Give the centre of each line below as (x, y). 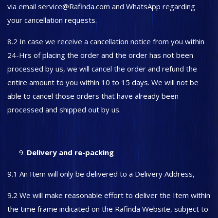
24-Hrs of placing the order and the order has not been (100, 55)
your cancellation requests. (52, 20)
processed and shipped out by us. (64, 109)
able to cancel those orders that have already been (93, 96)
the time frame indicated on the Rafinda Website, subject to (108, 209)
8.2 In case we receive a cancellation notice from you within (106, 41)
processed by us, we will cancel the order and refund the (102, 69)
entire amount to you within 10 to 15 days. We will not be (103, 82)
